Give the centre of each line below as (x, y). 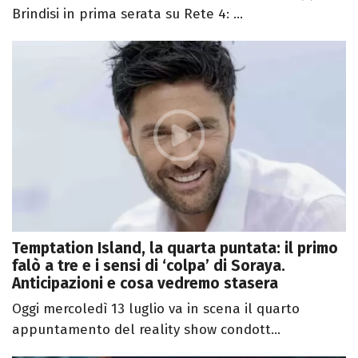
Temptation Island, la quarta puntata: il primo (175, 248)
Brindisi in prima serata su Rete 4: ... (127, 14)
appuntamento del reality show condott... (146, 329)
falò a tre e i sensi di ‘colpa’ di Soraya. (149, 265)
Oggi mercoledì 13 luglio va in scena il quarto (156, 308)
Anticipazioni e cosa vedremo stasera (145, 283)
